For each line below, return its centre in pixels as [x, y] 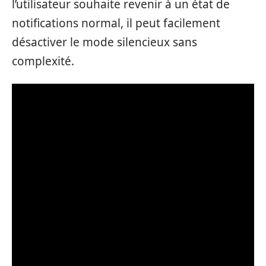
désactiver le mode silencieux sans [104, 42]
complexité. [43, 61]
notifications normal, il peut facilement [116, 23]
